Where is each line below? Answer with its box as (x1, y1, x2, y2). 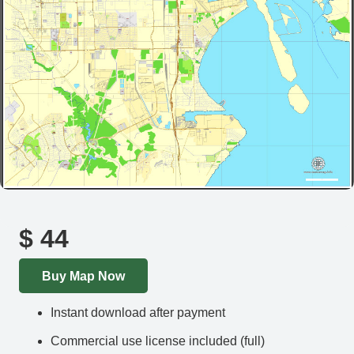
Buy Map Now (41, 269, 125, 283)
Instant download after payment (51, 306, 225, 320)
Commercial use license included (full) (51, 334, 265, 348)
